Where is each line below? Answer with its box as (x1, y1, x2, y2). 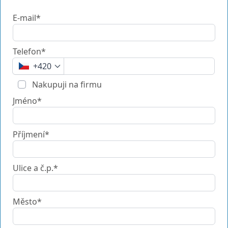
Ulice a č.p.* (13, 162, 58, 174)
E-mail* (13, 12, 41, 23)
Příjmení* (13, 128, 49, 140)
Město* (13, 195, 42, 207)
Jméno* (13, 95, 42, 106)
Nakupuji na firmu (30, 78, 102, 90)
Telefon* (13, 45, 46, 57)
